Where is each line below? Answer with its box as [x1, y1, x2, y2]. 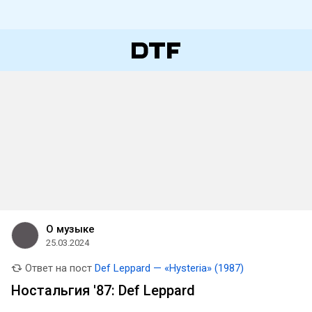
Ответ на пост [22, 262, 92, 274]
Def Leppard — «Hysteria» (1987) [95, 262, 244, 274]
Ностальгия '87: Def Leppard [11, 282, 195, 299]
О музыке [46, 223, 95, 235]
